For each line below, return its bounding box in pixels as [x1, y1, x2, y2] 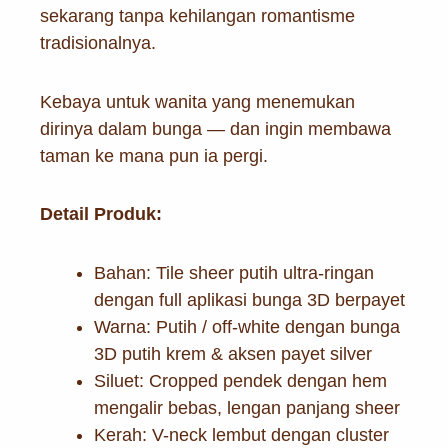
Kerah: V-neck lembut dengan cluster [93, 424, 389, 445]
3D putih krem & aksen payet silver [93, 343, 372, 364]
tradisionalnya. [39, 33, 156, 54]
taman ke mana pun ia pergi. [39, 145, 268, 166]
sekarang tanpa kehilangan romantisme [39, 6, 355, 27]
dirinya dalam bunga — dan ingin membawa [39, 118, 391, 139]
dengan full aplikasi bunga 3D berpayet [93, 289, 405, 310]
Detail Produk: [39, 204, 162, 225]
